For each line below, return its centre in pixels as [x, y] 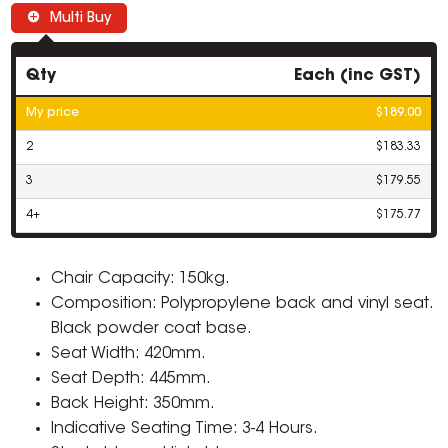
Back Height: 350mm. [133, 404]
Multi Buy [81, 19]
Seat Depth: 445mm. [131, 379]
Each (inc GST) [358, 76]
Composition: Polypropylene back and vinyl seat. [242, 304]
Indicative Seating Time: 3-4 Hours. [185, 429]
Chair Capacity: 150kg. [141, 279]
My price [53, 113]
